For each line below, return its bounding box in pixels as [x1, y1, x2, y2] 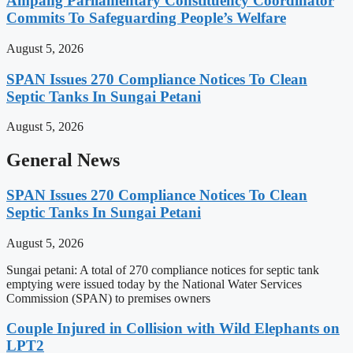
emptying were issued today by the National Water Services [6, 277, 302, 291]
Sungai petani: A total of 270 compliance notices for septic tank [6, 262, 319, 277]
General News [6, 150, 120, 171]
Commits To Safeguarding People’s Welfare [6, 9, 286, 27]
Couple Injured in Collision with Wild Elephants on [6, 320, 340, 337]
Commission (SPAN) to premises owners [6, 291, 210, 305]
